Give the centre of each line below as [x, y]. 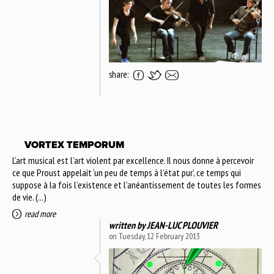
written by [128, 225]
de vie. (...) [29, 197]
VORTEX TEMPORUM [74, 145]
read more [40, 213]
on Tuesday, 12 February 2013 [154, 236]
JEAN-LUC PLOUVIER [182, 225]
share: [119, 74]
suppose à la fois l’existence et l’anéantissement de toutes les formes [137, 184]
